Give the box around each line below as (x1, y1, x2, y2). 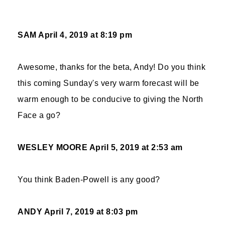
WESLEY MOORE (18, 143, 87, 152)
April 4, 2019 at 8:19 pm (38, 31, 132, 39)
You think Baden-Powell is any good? (18, 175, 160, 184)
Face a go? (18, 111, 60, 120)
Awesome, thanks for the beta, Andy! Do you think (18, 63, 205, 71)
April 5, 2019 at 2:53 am (89, 143, 183, 152)
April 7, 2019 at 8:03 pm (44, 207, 138, 216)
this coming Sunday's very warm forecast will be (18, 79, 199, 87)
